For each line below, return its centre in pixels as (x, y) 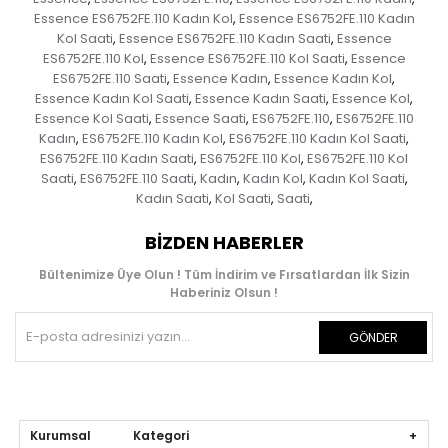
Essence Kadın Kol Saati (112, 99)
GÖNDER (373, 338)
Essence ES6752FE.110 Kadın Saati (224, 39)
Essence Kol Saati (91, 119)
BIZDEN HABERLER (224, 243)
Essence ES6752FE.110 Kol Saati (247, 59)
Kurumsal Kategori (110, 436)
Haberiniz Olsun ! (224, 293)
